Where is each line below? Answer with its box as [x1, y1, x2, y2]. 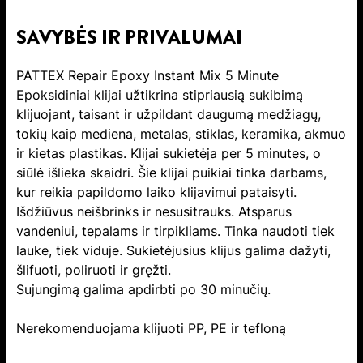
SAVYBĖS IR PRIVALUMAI [16, 23, 242, 52]
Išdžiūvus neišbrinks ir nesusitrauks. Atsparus [16, 203, 292, 220]
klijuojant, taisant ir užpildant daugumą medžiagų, [16, 106, 321, 123]
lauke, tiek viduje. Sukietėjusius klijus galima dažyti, [16, 242, 331, 259]
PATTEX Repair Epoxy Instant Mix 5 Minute [16, 67, 279, 84]
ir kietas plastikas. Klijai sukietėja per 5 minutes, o [16, 145, 321, 162]
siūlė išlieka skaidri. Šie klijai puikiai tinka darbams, [16, 164, 327, 181]
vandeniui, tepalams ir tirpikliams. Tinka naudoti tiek [16, 223, 335, 240]
